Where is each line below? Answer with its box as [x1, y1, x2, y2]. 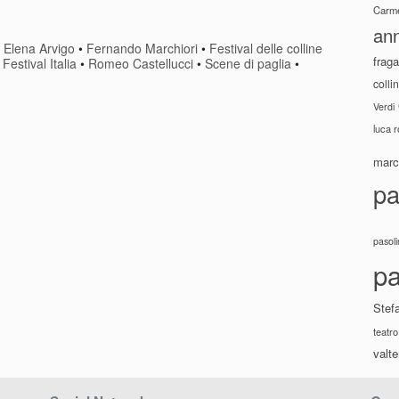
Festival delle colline [209, 38, 323, 57]
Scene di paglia [205, 53, 291, 72]
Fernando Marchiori [86, 38, 199, 57]
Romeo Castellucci [88, 53, 193, 72]
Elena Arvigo [4, 38, 76, 57]
